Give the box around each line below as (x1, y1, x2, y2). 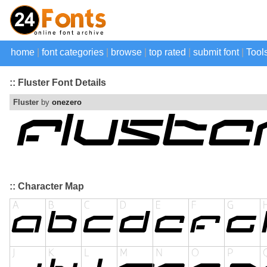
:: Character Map (10, 181, 84, 192)
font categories (42, 47, 104, 57)
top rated (149, 47, 186, 57)
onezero (52, 98, 82, 107)
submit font (193, 47, 239, 57)
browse (111, 47, 142, 57)
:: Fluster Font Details (10, 77, 106, 88)
